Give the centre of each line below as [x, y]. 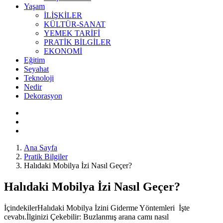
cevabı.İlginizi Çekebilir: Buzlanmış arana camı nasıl [86, 217]
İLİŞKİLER [63, 15]
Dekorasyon [43, 96]
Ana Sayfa [41, 148]
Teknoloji [39, 78]
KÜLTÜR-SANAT [75, 24]
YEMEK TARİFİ [72, 33]
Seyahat [36, 69]
